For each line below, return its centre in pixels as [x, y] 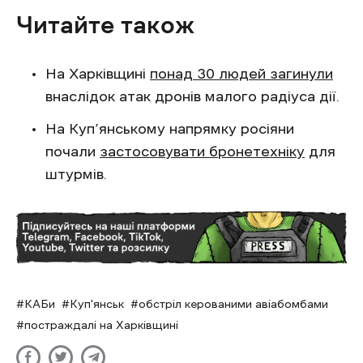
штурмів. [76, 175]
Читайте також [105, 25]
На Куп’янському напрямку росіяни [170, 129]
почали [73, 152]
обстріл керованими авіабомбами [233, 303]
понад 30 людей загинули [241, 74]
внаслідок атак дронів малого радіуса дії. [192, 97]
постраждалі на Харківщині [101, 325]
